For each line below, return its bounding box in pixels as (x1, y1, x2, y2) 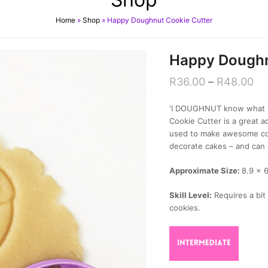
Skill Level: (169, 190, 212, 200)
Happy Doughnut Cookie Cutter (107, 16, 212, 25)
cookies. (169, 203, 200, 212)
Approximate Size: (169, 166, 242, 175)
